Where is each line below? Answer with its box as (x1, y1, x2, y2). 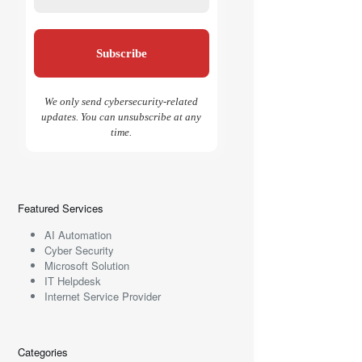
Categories (18, 344, 69, 360)
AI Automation (44, 227, 112, 243)
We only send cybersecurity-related (44, 95, 199, 108)
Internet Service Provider (44, 288, 161, 305)
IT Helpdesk (44, 273, 101, 289)
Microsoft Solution (44, 258, 129, 274)
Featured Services (18, 200, 104, 217)
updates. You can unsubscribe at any (41, 111, 202, 124)
